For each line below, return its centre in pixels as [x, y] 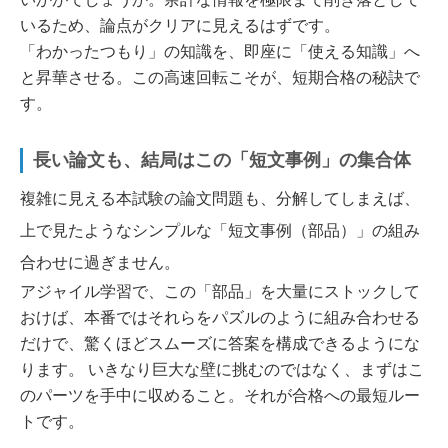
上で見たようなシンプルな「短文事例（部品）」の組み [220, 231]
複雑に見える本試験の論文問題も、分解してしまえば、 [220, 199]
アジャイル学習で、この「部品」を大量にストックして [220, 292]
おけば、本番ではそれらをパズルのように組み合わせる [220, 318]
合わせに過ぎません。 [100, 263]
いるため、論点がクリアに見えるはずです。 [180, 26]
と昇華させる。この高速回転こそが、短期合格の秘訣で [220, 78]
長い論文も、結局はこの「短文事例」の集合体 [222, 160]
